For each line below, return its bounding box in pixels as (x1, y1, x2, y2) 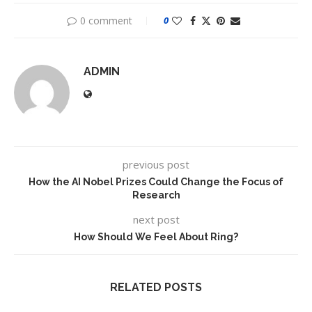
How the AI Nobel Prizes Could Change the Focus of (29, 176, 283, 188)
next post (132, 212, 180, 227)
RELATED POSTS (110, 281, 202, 295)
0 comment (79, 14, 132, 28)
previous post (123, 157, 189, 172)
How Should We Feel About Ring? (74, 231, 238, 243)
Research (132, 189, 180, 201)
